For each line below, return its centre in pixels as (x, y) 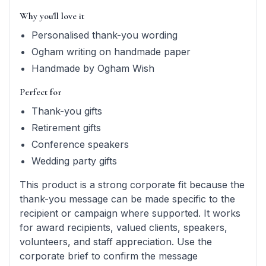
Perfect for (41, 92)
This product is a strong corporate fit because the (132, 185)
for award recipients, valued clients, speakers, (123, 227)
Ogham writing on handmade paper (111, 52)
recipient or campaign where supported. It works (130, 213)
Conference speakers (80, 144)
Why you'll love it (52, 16)
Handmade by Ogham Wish (93, 68)
